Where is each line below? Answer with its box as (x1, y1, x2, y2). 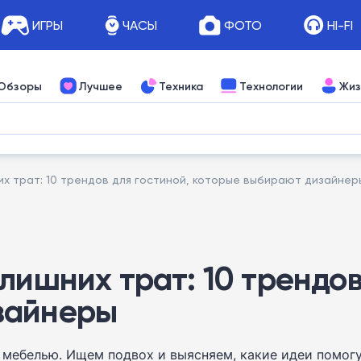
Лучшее (78, 78, 122, 93)
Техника (159, 78, 203, 93)
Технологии (239, 78, 303, 93)
